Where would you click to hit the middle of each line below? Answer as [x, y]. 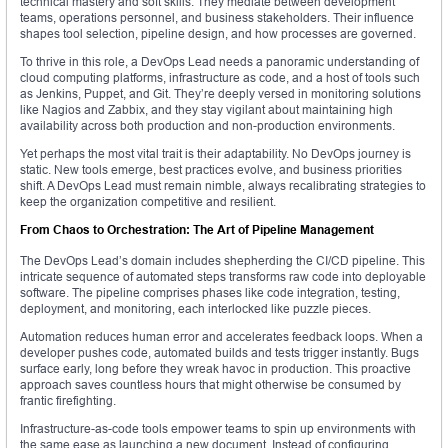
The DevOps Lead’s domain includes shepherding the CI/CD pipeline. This [222, 261]
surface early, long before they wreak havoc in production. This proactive [215, 369]
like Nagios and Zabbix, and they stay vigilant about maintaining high [206, 110]
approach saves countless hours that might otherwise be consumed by [210, 385]
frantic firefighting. [68, 401]
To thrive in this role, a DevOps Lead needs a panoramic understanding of [219, 62]
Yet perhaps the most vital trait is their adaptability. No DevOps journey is [215, 154]
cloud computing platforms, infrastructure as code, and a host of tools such [220, 78]
